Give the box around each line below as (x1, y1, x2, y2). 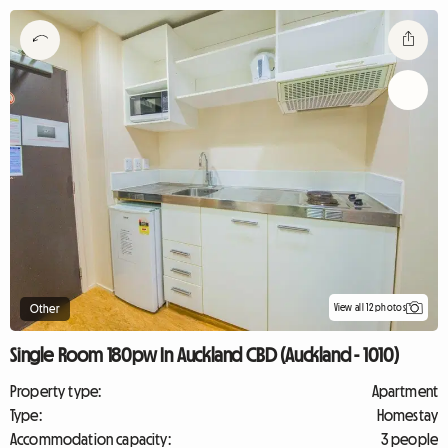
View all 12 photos (333, 301, 406, 313)
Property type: (10, 383, 102, 399)
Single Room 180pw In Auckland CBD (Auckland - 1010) (10, 345, 399, 365)
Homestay (376, 407, 438, 423)
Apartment (371, 383, 438, 399)
